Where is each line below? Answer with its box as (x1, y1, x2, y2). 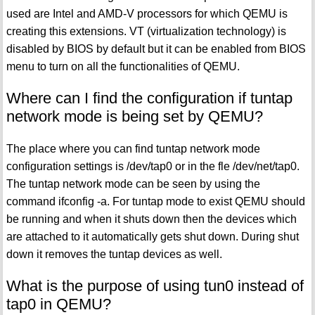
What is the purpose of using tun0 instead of (6, 276, 304, 295)
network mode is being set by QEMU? (6, 107, 263, 125)
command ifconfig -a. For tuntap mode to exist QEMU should (6, 195, 305, 207)
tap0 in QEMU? (6, 295, 111, 313)
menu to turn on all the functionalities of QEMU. (6, 60, 240, 72)
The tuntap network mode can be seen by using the (6, 177, 260, 190)
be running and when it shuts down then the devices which (6, 212, 297, 225)
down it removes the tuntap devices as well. (6, 247, 222, 260)
